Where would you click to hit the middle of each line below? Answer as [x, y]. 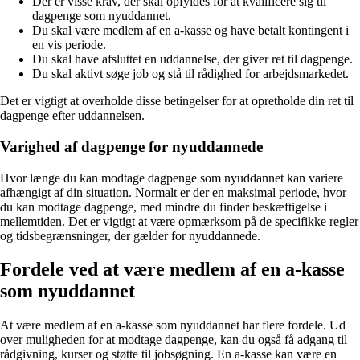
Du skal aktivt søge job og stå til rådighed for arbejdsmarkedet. [190, 74]
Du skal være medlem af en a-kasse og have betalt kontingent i [190, 31]
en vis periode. [69, 45]
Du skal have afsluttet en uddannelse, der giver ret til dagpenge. [192, 59]
